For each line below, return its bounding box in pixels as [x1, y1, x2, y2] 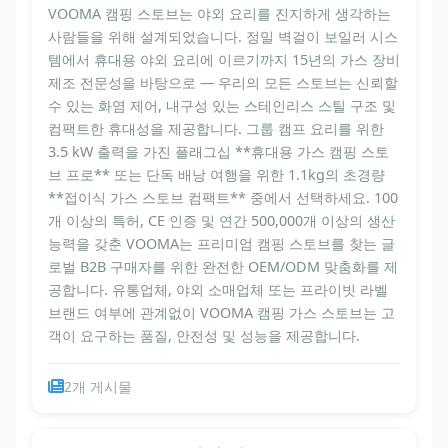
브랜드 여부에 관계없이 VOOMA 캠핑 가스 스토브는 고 [48, 302, 395, 322]
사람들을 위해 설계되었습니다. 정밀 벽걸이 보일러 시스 [48, 26, 398, 46]
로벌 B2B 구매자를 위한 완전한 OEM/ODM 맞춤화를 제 [48, 256, 398, 276]
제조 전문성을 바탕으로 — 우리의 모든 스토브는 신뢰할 [48, 72, 398, 92]
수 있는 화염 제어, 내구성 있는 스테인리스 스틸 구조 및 [48, 95, 396, 115]
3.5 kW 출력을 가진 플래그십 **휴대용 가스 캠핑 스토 [48, 141, 389, 161]
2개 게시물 [64, 376, 132, 396]
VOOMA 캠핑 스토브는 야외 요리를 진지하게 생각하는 [48, 3, 391, 23]
